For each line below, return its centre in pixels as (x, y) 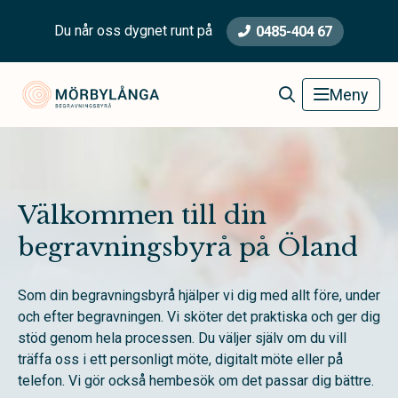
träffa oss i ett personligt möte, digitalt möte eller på (180, 359)
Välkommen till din (142, 215)
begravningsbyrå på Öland (188, 247)
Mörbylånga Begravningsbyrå (245, 88)
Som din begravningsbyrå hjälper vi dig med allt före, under (199, 295)
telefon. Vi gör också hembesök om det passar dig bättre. (196, 381)
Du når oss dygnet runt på (134, 31)
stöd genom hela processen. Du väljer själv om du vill (182, 338)
